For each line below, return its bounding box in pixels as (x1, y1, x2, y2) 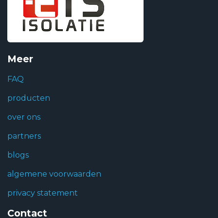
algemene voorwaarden (7, 169, 101, 179)
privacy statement (7, 188, 78, 198)
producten (7, 93, 50, 103)
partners (7, 131, 41, 141)
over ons (7, 112, 40, 122)
